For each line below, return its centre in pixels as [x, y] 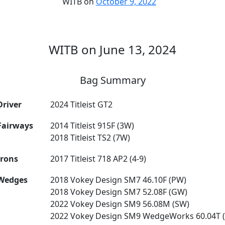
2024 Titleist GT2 [82, 104]
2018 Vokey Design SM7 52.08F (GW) [119, 192]
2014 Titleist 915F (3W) [92, 126]
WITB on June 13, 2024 [113, 49]
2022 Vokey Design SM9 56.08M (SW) [120, 204]
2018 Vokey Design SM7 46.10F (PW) [119, 180]
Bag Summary [113, 80]
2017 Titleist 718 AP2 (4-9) [98, 159]
